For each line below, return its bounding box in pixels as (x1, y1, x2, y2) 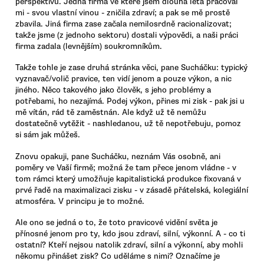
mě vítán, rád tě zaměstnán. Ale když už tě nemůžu (15, 107, 206, 118)
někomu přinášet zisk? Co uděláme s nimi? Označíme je (15, 250, 220, 261)
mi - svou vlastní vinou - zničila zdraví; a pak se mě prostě (15, 7, 230, 18)
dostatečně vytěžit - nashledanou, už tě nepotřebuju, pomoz (15, 118, 241, 129)
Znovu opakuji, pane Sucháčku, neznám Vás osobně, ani (15, 151, 220, 161)
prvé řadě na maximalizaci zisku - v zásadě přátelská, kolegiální (15, 184, 248, 195)
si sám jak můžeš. (15, 130, 80, 140)
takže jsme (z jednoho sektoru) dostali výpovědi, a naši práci (15, 29, 238, 40)
